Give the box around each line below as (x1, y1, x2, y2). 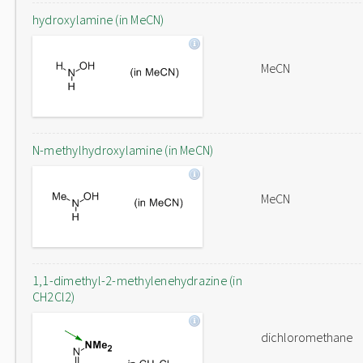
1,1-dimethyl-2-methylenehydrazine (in (32, 272, 242, 288)
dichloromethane (261, 329, 352, 345)
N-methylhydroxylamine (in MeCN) (32, 142, 214, 158)
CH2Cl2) (32, 288, 75, 305)
